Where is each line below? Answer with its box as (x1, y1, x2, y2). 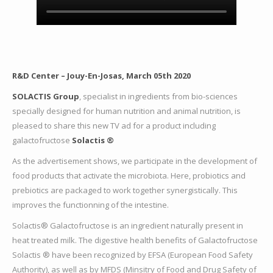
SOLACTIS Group (12, 91, 79, 102)
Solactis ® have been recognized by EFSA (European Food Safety (12, 249, 253, 261)
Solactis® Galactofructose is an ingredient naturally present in (12, 220, 243, 232)
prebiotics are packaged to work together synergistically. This (12, 185, 238, 196)
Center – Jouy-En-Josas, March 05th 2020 (31, 70, 191, 82)
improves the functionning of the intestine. (12, 199, 169, 211)
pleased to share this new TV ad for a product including (12, 120, 216, 132)
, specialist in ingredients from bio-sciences (79, 91, 238, 102)
